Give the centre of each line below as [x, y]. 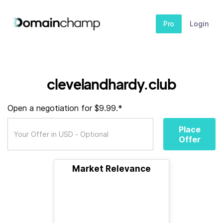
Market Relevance [111, 169]
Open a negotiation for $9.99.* [65, 108]
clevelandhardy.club [111, 84]
